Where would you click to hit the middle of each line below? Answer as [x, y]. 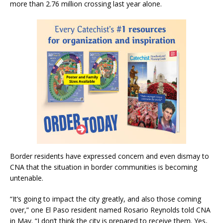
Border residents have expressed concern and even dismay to [110, 156]
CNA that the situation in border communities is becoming [104, 167]
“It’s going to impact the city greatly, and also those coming [106, 199]
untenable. [27, 178]
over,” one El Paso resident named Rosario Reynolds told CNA [110, 210]
